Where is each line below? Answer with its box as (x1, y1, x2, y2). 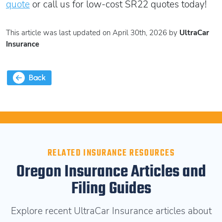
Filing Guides (71, 176, 151, 202)
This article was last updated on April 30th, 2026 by (6, 27, 179, 38)
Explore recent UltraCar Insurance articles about (10, 205, 212, 218)
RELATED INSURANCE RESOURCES (47, 147, 175, 160)
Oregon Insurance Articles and (16, 160, 206, 185)
